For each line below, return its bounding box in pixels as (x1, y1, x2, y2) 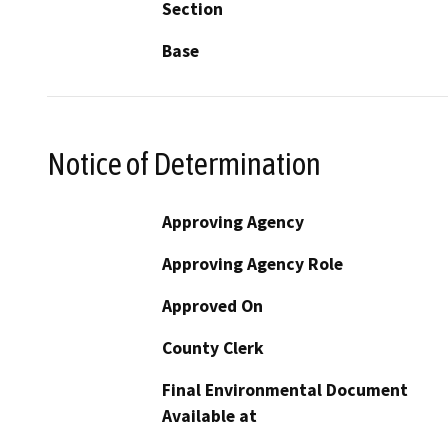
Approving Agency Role (162, 252, 343, 275)
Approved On (162, 294, 263, 317)
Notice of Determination (47, 145, 321, 182)
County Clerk (162, 336, 264, 359)
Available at (162, 404, 257, 427)
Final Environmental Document (162, 378, 408, 401)
